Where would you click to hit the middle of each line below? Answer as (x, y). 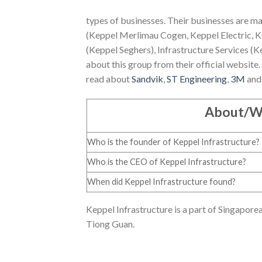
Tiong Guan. (110, 223)
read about (109, 78)
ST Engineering (197, 78)
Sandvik (147, 78)
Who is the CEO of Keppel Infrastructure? (167, 161)
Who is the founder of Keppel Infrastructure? (173, 142)
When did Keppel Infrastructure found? (161, 181)
